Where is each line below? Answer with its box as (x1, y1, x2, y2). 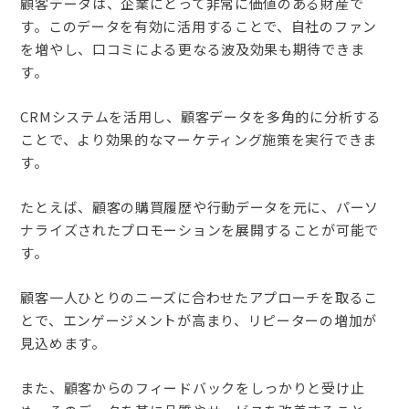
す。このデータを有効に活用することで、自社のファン (20, 16, 377, 36)
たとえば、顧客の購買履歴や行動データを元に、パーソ (20, 196, 379, 216)
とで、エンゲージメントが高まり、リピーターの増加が (20, 309, 377, 330)
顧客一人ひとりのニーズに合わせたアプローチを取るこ (20, 287, 378, 307)
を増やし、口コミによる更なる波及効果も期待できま (20, 38, 365, 58)
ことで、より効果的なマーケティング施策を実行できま (20, 129, 377, 149)
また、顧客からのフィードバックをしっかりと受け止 (20, 377, 365, 397)
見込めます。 (20, 332, 106, 352)
